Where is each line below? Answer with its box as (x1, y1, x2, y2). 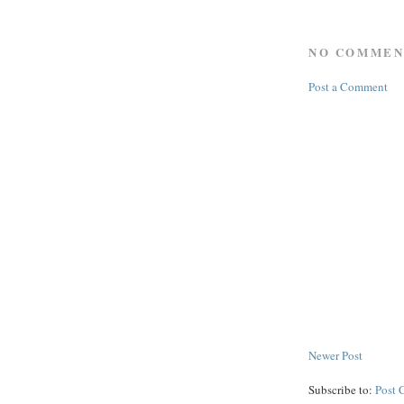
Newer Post (308, 346, 363, 363)
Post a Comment (308, 78, 388, 95)
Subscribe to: (308, 381, 375, 398)
